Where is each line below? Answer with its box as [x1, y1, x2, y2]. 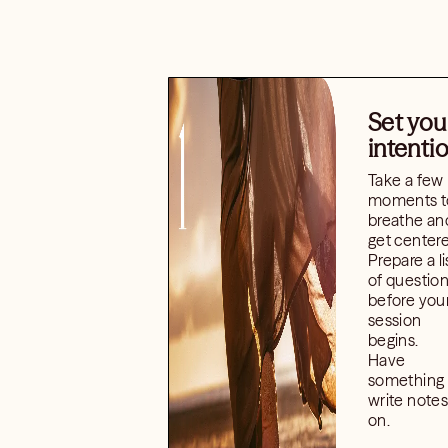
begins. [367, 330, 419, 350]
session [367, 310, 422, 330]
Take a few [367, 170, 444, 190]
